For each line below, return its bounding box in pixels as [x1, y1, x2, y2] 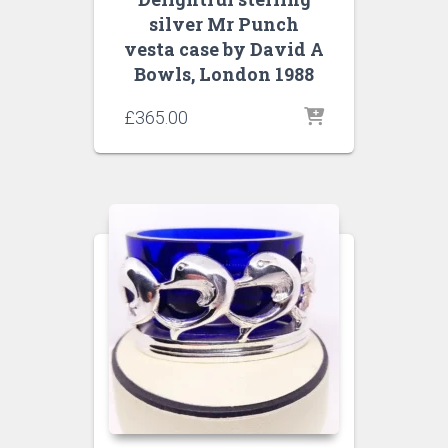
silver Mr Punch [149, 12, 299, 37]
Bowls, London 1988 [134, 62, 314, 87]
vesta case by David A [124, 37, 324, 62]
